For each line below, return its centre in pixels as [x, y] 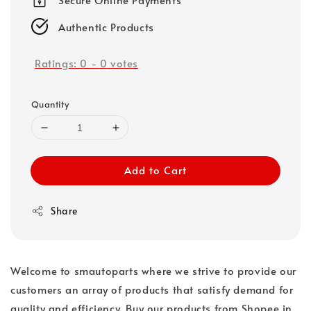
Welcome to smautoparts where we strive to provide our [153, 271]
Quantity [50, 104]
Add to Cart [155, 170]
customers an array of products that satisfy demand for [152, 289]
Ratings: [58, 62]
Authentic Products [106, 26]
